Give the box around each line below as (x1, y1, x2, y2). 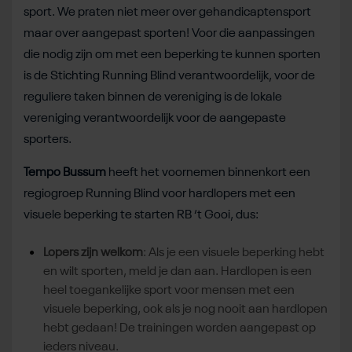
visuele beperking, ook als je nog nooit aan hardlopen (43, 303, 328, 317)
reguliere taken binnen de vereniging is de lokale (24, 91, 282, 104)
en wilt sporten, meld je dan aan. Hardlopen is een (43, 266, 312, 279)
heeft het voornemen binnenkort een (106, 167, 310, 180)
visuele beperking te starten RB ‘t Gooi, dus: (24, 209, 261, 222)
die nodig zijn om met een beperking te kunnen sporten (24, 49, 321, 62)
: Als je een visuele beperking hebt (143, 247, 324, 260)
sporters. (24, 134, 81, 147)
